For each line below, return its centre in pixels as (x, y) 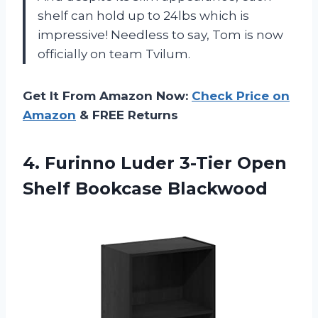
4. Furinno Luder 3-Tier (130, 163)
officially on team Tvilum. (114, 54)
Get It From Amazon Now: (107, 95)
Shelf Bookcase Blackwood (145, 188)
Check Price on (241, 95)
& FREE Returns (127, 115)
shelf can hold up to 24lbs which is (143, 15)
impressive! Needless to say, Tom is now (160, 34)
